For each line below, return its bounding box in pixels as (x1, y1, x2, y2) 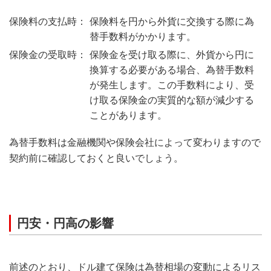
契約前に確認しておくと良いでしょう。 (9, 152, 183, 163)
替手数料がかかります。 (90, 31, 196, 42)
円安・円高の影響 (17, 216, 114, 230)
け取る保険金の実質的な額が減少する (90, 94, 254, 105)
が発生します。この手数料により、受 (90, 79, 254, 90)
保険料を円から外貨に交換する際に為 (90, 16, 254, 27)
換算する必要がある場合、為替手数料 (90, 64, 254, 75)
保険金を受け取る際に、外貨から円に (90, 49, 254, 60)
